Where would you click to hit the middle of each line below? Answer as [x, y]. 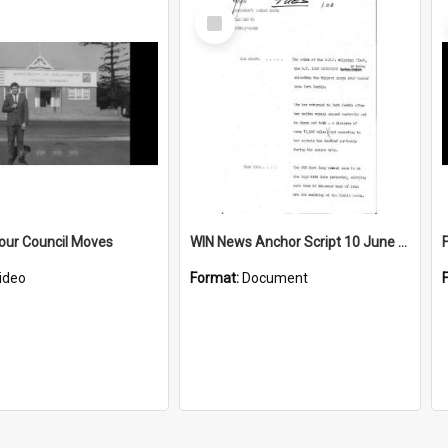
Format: [216, 278]
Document [275, 278]
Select [220, 12]
